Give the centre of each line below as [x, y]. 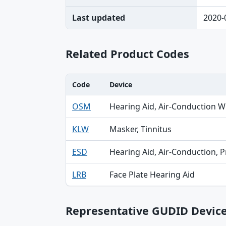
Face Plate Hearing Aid [152, 175]
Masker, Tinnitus [140, 129]
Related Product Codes [127, 54]
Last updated [99, 18]
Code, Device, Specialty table [120, 101]
